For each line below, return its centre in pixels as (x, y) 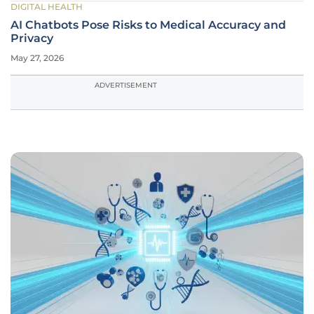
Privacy (32, 38)
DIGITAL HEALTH (47, 7)
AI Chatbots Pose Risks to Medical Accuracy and (148, 25)
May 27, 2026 (37, 58)
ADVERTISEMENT (126, 85)
